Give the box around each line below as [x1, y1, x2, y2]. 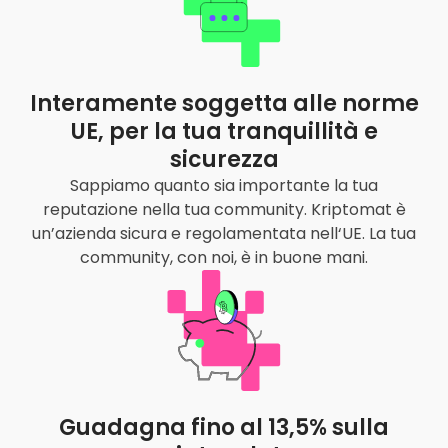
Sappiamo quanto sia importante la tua [70, 173, 378, 197]
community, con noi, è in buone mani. [80, 245, 368, 269]
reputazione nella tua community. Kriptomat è [42, 197, 406, 221]
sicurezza [169, 143, 279, 175]
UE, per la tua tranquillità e [70, 115, 378, 147]
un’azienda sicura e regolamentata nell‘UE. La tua [32, 221, 416, 245]
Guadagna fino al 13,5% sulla [59, 411, 389, 443]
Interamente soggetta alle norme [29, 87, 419, 119]
